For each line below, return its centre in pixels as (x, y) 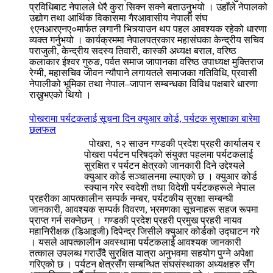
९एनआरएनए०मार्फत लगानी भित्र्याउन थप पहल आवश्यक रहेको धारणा (148, 29)
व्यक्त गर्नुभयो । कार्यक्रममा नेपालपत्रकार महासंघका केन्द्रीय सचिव (147, 40)
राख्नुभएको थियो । (60, 94)
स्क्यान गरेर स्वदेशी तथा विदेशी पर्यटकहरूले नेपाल (170, 187)
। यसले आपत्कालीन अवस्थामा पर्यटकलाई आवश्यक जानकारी (135, 242)
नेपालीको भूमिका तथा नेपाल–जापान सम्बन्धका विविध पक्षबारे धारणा (144, 83)
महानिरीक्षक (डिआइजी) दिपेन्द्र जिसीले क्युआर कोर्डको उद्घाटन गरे (144, 231)
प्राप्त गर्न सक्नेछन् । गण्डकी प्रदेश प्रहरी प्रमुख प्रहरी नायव (136, 220)
